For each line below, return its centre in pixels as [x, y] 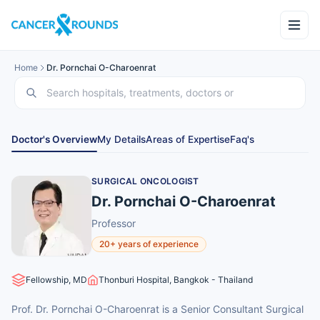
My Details [121, 139]
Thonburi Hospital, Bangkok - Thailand [176, 280]
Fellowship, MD [56, 280]
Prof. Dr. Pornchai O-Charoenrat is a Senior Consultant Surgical [157, 309]
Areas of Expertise [188, 139]
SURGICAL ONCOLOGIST [145, 181]
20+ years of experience [149, 244]
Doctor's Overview [54, 139]
